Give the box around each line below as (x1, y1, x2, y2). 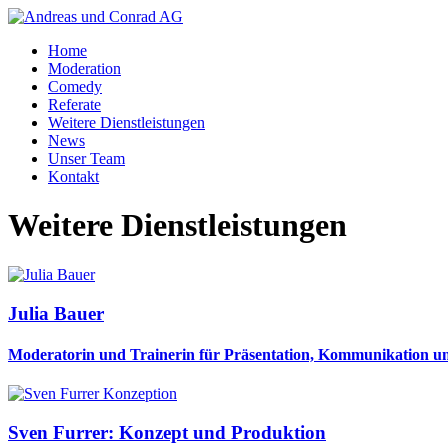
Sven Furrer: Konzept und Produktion (8, 421, 326, 443)
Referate (48, 96, 101, 113)
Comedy (48, 78, 102, 95)
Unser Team (48, 150, 125, 167)
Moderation (48, 60, 121, 77)
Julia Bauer (8, 302, 104, 324)
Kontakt (48, 168, 99, 185)
